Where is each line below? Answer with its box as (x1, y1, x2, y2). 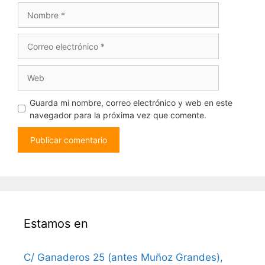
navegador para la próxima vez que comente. (30, 109, 206, 120)
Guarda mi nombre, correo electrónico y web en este (30, 97, 232, 108)
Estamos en (24, 216, 88, 231)
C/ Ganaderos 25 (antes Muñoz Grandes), (24, 251, 223, 263)
